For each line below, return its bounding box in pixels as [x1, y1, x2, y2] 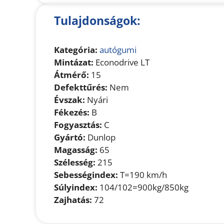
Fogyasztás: [54, 119, 102, 131]
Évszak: [54, 94, 85, 106]
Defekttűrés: [54, 81, 107, 93]
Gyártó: [54, 131, 85, 143]
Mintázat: [54, 56, 93, 68]
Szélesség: [54, 156, 95, 168]
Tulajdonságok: [54, 12, 140, 29]
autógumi [99, 44, 136, 56]
